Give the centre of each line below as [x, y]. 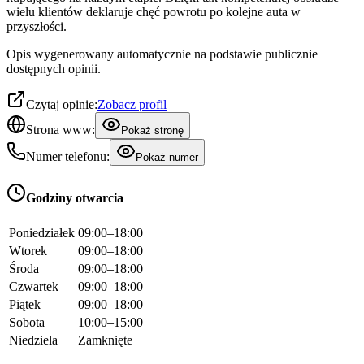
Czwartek [34, 286]
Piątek [25, 304]
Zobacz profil [132, 105]
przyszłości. [37, 27]
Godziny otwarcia [75, 198]
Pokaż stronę [152, 131]
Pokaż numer [167, 158]
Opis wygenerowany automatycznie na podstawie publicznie [162, 54]
